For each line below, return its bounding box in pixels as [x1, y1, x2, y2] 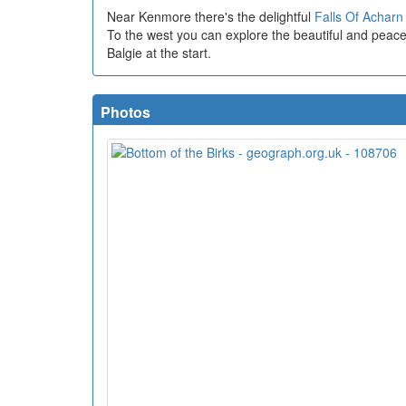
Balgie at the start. [107, 43, 211, 63]
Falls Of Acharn [314, 7, 403, 26]
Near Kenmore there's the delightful [107, 7, 314, 26]
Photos [101, 101, 150, 123]
